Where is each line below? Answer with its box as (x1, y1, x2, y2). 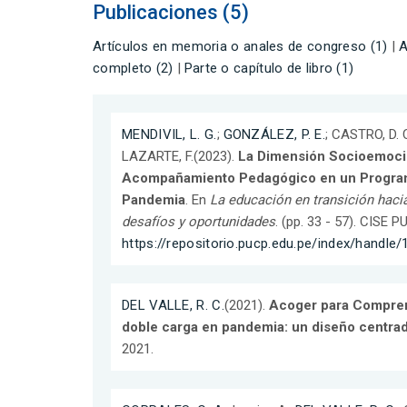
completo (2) (93, 60, 174, 77)
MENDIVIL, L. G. (122, 125, 217, 143)
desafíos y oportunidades (122, 213, 275, 230)
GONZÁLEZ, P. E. (223, 125, 325, 143)
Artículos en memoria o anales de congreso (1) (93, 38, 388, 55)
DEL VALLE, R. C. (122, 296, 224, 313)
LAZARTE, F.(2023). (122, 147, 238, 164)
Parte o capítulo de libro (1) (184, 60, 354, 77)
